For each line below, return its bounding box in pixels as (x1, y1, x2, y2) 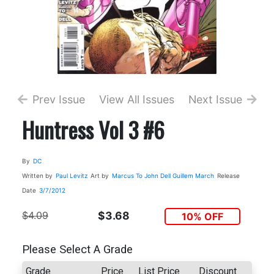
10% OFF (182, 210, 224, 223)
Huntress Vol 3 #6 (21, 113, 165, 146)
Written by (21, 171, 53, 179)
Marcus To (111, 171, 143, 179)
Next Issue (188, 92, 242, 106)
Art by (90, 171, 109, 179)
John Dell (144, 171, 171, 179)
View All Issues (99, 92, 175, 106)
